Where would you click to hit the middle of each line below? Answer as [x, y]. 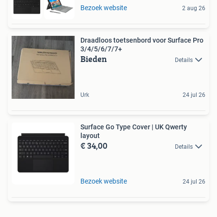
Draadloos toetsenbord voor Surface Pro [142, 40]
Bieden [94, 59]
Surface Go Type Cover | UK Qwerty [134, 127]
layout [90, 135]
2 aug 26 [194, 8]
